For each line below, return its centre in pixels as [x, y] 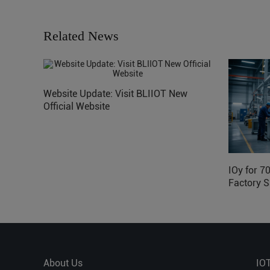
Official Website [77, 106]
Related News [81, 36]
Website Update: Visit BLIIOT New [115, 93]
